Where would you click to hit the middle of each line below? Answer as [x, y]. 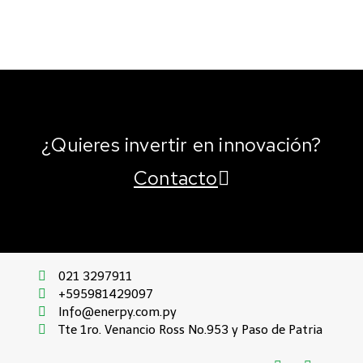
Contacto [176, 178]
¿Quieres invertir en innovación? [181, 145]
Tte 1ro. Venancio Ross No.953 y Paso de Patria [191, 330]
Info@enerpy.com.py [118, 312]
